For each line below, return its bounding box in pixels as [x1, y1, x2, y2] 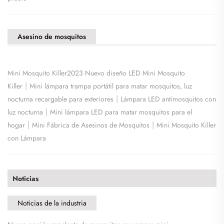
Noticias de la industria [17, 197, 86, 208]
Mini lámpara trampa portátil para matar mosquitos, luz [29, 80, 192, 91]
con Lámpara [7, 132, 46, 143]
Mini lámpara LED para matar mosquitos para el [50, 106, 192, 117]
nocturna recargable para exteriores [7, 93, 113, 104]
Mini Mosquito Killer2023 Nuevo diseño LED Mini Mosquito [7, 67, 185, 78]
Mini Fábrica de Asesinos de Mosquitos [32, 119, 149, 130]
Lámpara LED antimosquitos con [120, 93, 216, 104]
